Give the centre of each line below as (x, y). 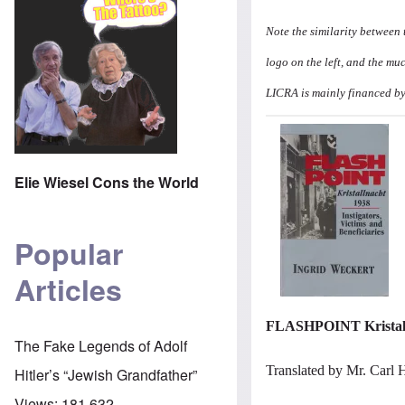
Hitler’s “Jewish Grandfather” (106, 374)
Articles (68, 290)
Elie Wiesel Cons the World (107, 182)
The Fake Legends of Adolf (101, 345)
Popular (69, 254)
